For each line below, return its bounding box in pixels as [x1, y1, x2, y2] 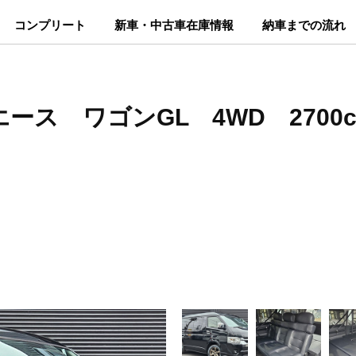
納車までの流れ [261, 18, 346, 32]
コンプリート [14, 18, 86, 32]
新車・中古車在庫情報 [114, 18, 234, 32]
